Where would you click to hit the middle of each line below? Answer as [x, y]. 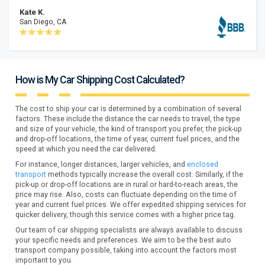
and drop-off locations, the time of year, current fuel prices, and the [128, 139]
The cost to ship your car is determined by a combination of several [129, 109]
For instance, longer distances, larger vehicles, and [101, 164]
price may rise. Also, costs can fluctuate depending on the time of [126, 194]
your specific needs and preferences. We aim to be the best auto [124, 240]
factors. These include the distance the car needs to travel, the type [128, 119]
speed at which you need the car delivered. [86, 149]
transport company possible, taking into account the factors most [126, 250]
